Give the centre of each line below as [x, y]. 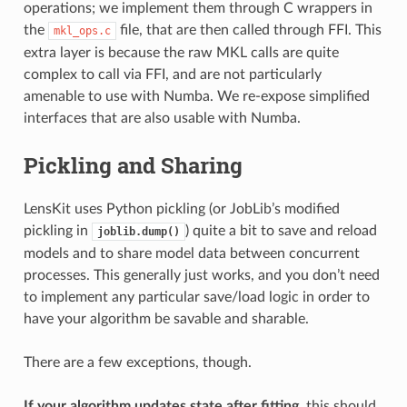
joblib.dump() [138, 231]
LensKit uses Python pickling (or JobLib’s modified [181, 208]
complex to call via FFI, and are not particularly [172, 74]
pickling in [57, 230]
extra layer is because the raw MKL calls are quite [181, 52]
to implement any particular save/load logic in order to [196, 297]
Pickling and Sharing [133, 165]
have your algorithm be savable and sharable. [166, 318]
